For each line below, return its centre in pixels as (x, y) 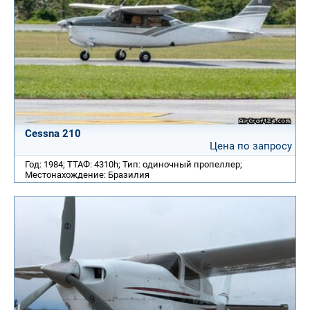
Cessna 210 (53, 133)
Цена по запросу (251, 146)
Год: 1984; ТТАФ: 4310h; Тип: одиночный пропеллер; (134, 164)
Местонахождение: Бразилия (87, 174)
